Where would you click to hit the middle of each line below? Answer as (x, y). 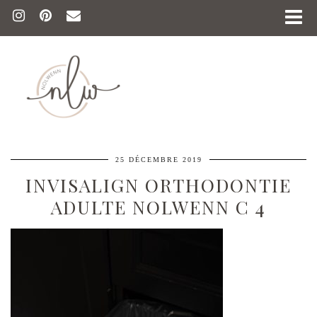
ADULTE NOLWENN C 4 (158, 207)
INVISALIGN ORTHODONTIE (158, 185)
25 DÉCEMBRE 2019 (158, 159)
